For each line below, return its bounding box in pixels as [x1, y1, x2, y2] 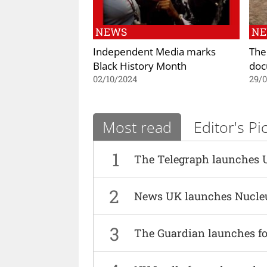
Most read [103, 116, 172, 137]
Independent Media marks [93, 44, 216, 59]
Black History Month [93, 58, 187, 73]
